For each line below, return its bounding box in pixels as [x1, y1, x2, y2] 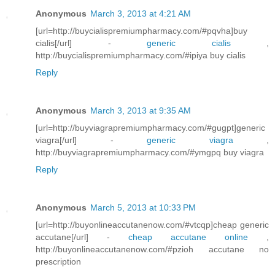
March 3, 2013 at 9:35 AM [90, 105, 191, 115]
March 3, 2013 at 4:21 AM [90, 8, 191, 18]
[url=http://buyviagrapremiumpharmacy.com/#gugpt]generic [36, 122, 265, 133]
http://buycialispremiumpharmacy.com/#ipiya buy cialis [36, 50, 246, 60]
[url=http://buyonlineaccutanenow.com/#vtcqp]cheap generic [36, 219, 269, 230]
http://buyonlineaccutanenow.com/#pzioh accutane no [36, 244, 269, 254]
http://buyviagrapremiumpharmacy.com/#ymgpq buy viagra [36, 147, 264, 157]
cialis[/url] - [36, 37, 147, 48]
